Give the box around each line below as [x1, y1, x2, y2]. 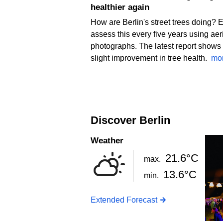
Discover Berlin [99, 113, 170, 126]
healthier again [91, 2, 149, 12]
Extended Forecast [91, 195, 157, 204]
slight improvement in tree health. [91, 53, 211, 62]
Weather [99, 136, 123, 146]
